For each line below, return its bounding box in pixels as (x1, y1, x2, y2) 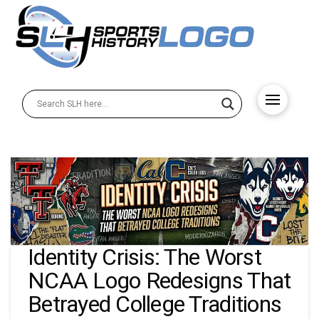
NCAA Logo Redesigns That (28, 266, 291, 294)
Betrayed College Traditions (28, 290, 282, 318)
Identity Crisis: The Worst (28, 243, 261, 271)
